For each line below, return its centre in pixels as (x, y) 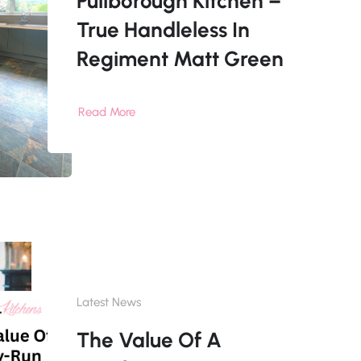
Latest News (108, 303)
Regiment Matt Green (180, 59)
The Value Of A (149, 340)
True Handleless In (163, 30)
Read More (106, 112)
